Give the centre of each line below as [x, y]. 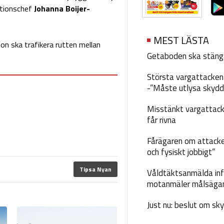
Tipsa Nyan [95, 169]
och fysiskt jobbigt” [181, 152]
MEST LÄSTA [181, 40]
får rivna [161, 120]
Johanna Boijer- [62, 9]
